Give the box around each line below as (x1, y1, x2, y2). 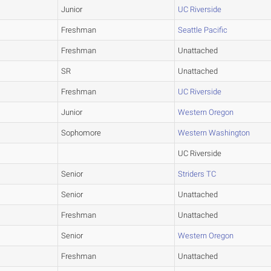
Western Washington (178, 128, 250, 138)
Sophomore (61, 128, 102, 138)
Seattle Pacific (178, 25, 228, 35)
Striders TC (178, 169, 217, 179)
